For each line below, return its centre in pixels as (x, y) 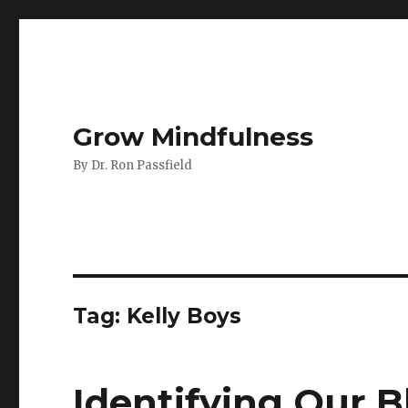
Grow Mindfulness (194, 137)
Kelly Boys (184, 316)
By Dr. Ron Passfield (133, 165)
